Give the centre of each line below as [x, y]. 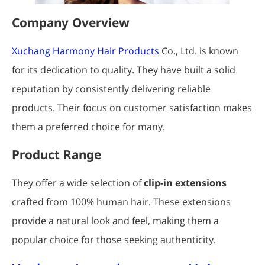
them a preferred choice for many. [88, 126]
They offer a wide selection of [78, 182]
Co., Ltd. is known [199, 51]
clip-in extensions [185, 182]
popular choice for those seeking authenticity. [114, 239]
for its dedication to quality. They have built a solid [124, 70]
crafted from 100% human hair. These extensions [121, 201]
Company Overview [71, 22]
